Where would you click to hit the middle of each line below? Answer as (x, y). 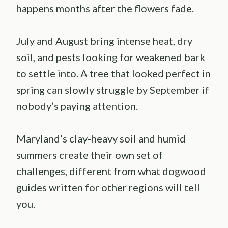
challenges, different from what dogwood (111, 171)
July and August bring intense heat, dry (104, 41)
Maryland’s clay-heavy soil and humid (101, 139)
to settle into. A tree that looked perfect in (113, 74)
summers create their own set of (90, 155)
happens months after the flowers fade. (105, 8)
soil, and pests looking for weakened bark (111, 57)
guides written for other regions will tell (108, 188)
